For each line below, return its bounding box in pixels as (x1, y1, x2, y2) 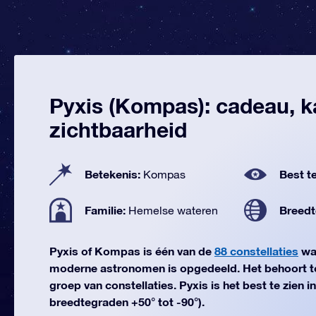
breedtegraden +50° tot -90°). (49, 295, 205, 308)
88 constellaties (214, 244, 298, 257)
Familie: (85, 203, 128, 217)
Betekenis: (85, 167, 143, 181)
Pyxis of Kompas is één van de (49, 244, 214, 257)
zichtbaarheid (49, 117, 187, 142)
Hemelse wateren (128, 204, 218, 217)
